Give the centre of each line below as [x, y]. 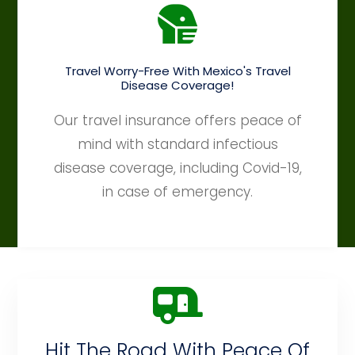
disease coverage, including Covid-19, [177, 168]
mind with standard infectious [177, 145]
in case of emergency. [177, 192]
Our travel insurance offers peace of [177, 121]
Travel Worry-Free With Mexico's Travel [177, 71]
